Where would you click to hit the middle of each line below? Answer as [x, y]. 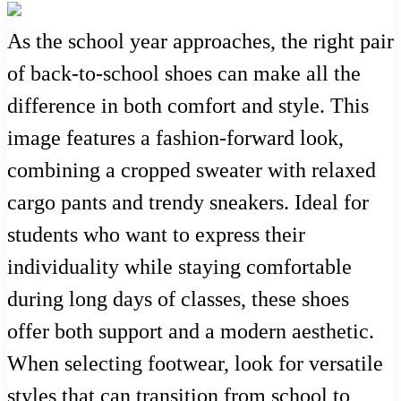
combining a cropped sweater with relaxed [192, 171]
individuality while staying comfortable [179, 267]
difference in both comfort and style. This [188, 106]
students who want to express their [156, 235]
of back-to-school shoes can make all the [184, 74]
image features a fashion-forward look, [175, 138]
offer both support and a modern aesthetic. [191, 332]
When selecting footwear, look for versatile [195, 364]
